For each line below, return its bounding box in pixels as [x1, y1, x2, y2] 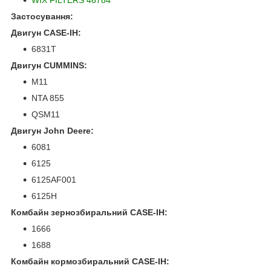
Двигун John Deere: [11, 125, 94, 135]
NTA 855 [31, 93, 64, 103]
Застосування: [11, 11, 73, 21]
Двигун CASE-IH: [11, 27, 81, 38]
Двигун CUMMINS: [11, 60, 87, 70]
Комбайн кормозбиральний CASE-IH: [11, 256, 169, 266]
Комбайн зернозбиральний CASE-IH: [11, 207, 168, 217]
